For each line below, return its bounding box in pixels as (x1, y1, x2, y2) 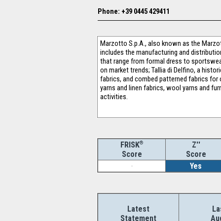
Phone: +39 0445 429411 (98, 7, 170, 16)
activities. (100, 92, 128, 101)
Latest (127, 204, 149, 214)
